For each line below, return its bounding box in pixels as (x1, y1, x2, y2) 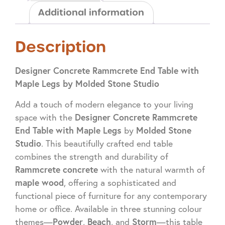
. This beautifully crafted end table (41, 138, 173, 149)
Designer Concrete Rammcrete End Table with (15, 65, 199, 77)
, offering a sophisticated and (64, 177, 176, 188)
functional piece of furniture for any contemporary (15, 190, 207, 201)
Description (15, 37, 106, 58)
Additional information (38, 7, 145, 19)
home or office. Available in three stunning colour (15, 203, 202, 214)
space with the (15, 111, 75, 123)
